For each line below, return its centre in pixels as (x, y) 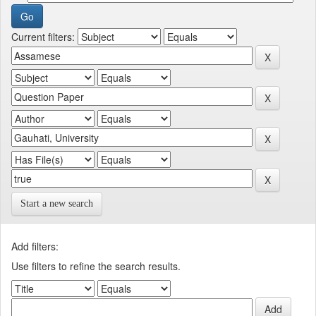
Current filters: (43, 37)
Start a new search (57, 203)
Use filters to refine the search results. (96, 266)
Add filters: (35, 246)
